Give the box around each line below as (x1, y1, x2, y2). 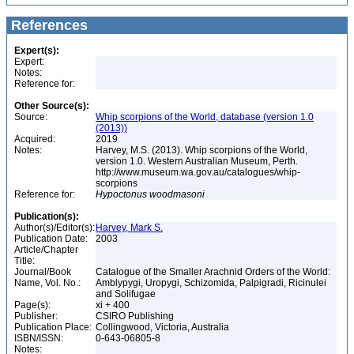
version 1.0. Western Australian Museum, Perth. (96, 156, 298, 167)
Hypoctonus (96, 189, 147, 200)
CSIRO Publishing (96, 311, 176, 322)
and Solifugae (96, 288, 158, 299)
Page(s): (14, 299, 51, 311)
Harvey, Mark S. (96, 222, 163, 233)
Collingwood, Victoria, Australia (96, 322, 232, 333)
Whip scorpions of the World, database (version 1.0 (96, 111, 314, 122)
